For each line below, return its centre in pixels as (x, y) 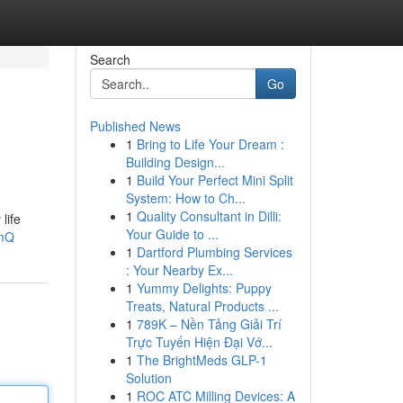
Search (110, 59)
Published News (135, 126)
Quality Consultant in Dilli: (209, 216)
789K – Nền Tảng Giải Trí (209, 324)
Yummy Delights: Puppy (204, 288)
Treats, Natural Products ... (202, 306)
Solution (148, 378)
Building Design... (175, 162)
